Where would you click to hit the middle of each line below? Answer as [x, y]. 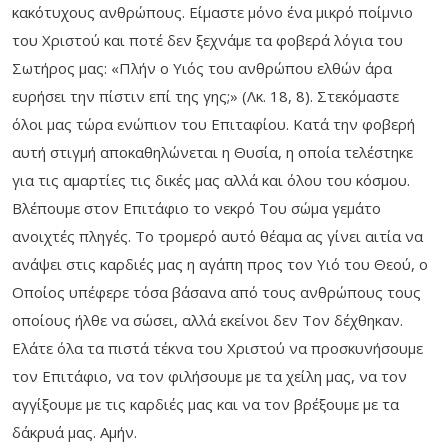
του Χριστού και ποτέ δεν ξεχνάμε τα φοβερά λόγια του [207, 40]
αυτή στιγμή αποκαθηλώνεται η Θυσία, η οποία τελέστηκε [212, 152]
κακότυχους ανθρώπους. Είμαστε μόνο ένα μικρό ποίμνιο [212, 12]
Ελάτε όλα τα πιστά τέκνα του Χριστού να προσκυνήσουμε [217, 348]
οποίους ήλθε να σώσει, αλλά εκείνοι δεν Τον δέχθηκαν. [207, 320]
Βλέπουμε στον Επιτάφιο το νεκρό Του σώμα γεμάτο [196, 208]
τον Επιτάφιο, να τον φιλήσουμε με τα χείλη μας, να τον [209, 376]
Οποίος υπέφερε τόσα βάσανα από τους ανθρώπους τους [216, 292]
